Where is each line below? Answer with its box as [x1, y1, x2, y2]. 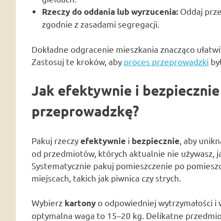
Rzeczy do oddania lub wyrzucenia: [42, 6, 179, 17]
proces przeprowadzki [124, 56, 209, 67]
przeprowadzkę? [32, 102, 139, 120]
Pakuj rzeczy [32, 135, 80, 146]
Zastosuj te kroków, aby [32, 56, 124, 67]
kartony [65, 198, 96, 209]
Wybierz [32, 197, 65, 208]
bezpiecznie [132, 135, 180, 146]
